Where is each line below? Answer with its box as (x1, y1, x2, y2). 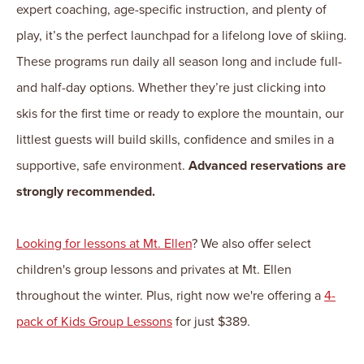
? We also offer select (192, 234, 311, 253)
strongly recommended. (16, 182, 155, 201)
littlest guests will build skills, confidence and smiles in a (16, 130, 334, 149)
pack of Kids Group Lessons (16, 312, 172, 331)
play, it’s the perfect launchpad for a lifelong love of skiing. (16, 26, 347, 45)
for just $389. (172, 312, 250, 331)
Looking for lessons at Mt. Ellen (16, 234, 192, 253)
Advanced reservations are (188, 156, 346, 175)
